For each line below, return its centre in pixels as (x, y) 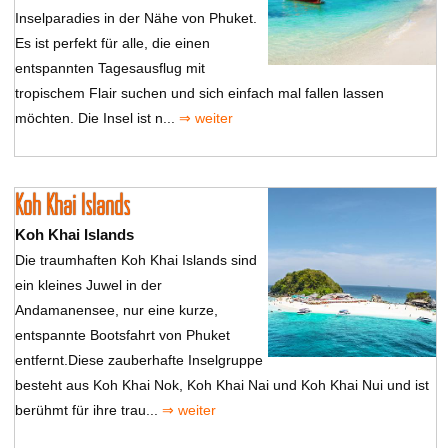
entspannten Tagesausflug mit (109, 67)
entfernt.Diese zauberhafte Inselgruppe (138, 359)
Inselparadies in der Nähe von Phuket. (135, 17)
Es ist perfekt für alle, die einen (112, 42)
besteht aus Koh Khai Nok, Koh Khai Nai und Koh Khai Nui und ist (221, 384)
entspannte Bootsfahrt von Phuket (122, 334)
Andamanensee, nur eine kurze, (116, 309)
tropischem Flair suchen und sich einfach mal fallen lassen (199, 92)
